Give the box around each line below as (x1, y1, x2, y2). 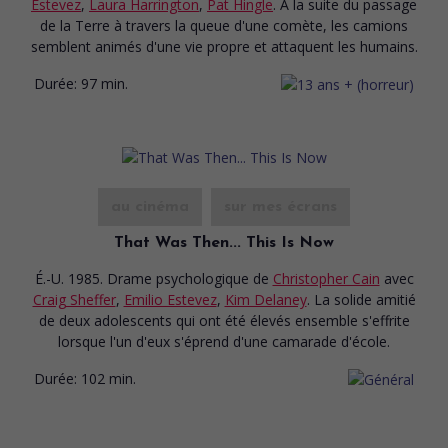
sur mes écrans (224, 198, 337, 215)
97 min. (81, 73, 128, 93)
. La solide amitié (306, 289, 416, 309)
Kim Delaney (224, 289, 307, 309)
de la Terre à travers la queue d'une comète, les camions (40, 15, 408, 35)
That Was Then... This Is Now (114, 234, 334, 251)
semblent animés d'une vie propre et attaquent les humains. (30, 36, 418, 56)
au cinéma (111, 198, 189, 215)
